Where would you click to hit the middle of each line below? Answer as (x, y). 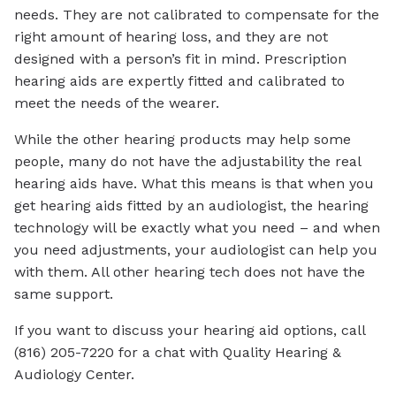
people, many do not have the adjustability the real (187, 162)
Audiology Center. (74, 375)
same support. (64, 294)
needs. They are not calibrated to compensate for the (197, 15)
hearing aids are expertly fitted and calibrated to (179, 81)
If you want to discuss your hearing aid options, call (190, 331)
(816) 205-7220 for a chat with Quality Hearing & (178, 353)
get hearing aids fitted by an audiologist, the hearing (191, 206)
